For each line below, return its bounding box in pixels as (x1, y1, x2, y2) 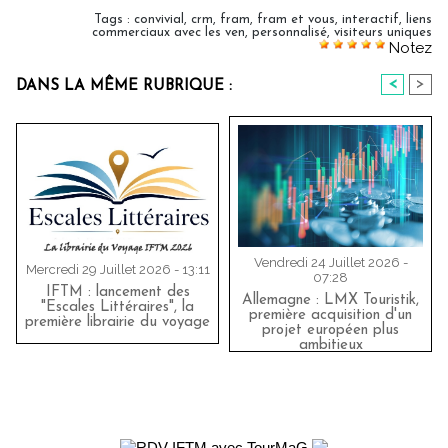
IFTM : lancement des (45, 284, 190, 300)
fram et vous (257, 12, 335, 26)
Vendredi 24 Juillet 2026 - (253, 254, 408, 270)
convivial (134, 12, 184, 26)
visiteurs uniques (334, 25, 432, 39)
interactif (342, 12, 399, 26)
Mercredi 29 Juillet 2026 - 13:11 (25, 261, 210, 277)
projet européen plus (262, 322, 399, 338)
